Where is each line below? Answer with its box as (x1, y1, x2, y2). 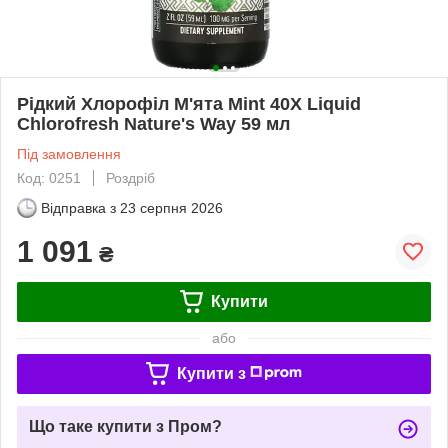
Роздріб (106, 169, 155, 186)
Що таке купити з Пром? (29, 417, 222, 435)
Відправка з (41, 199, 116, 216)
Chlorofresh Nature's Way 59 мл (17, 113, 290, 134)
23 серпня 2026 (120, 199, 223, 216)
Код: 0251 (17, 169, 81, 186)
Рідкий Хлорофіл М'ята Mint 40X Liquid (17, 93, 361, 114)
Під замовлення (17, 145, 121, 162)
